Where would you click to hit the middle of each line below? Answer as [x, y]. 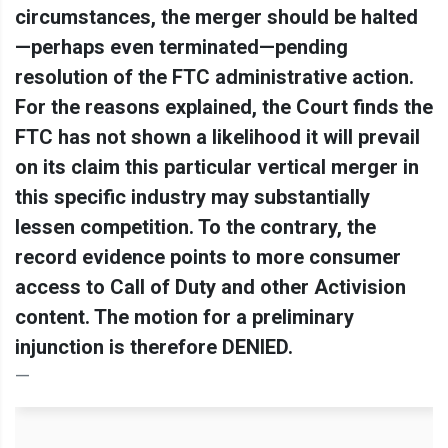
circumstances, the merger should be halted [216, 16]
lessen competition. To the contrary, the [195, 226]
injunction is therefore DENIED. [156, 346]
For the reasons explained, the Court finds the [224, 106]
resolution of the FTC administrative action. [214, 76]
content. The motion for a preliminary [184, 316]
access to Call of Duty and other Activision [210, 286]
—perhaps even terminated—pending [181, 46]
